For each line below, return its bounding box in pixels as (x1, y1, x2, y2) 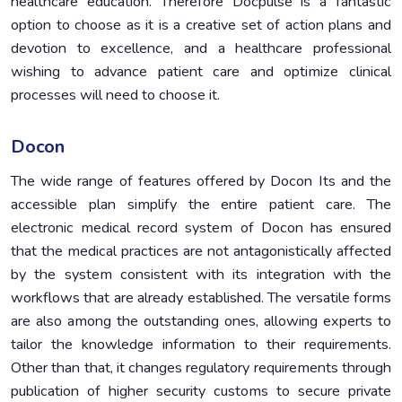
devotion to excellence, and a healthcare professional (11, 38, 391, 58)
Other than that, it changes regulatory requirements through (11, 357, 391, 378)
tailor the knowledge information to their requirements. (11, 334, 391, 354)
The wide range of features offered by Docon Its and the (11, 170, 391, 191)
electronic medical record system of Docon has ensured (11, 217, 391, 238)
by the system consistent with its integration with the (11, 264, 391, 284)
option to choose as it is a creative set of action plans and (11, 14, 391, 35)
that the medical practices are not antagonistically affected (11, 240, 391, 261)
